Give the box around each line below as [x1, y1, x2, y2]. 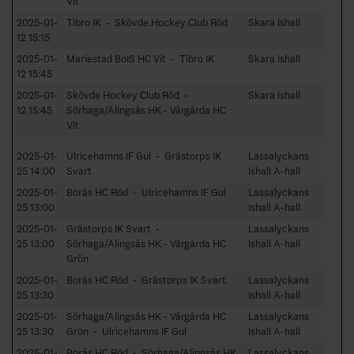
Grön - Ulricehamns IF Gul [66, 325, 186, 337]
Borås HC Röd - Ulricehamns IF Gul [66, 186, 226, 198]
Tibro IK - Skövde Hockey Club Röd [66, 16, 228, 28]
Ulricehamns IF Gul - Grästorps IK [66, 149, 221, 162]
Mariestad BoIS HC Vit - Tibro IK [66, 52, 214, 65]
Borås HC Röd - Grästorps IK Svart [66, 273, 226, 286]
